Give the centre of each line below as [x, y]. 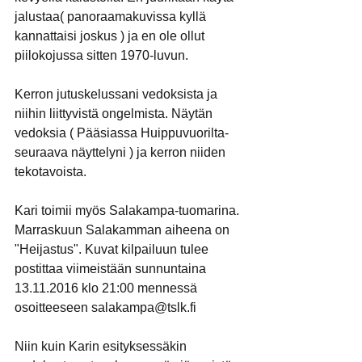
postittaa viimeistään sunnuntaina [112, 269]
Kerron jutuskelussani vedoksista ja [118, 94]
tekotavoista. [51, 172]
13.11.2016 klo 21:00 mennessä [107, 288]
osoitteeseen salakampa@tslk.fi [105, 307]
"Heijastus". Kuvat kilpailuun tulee [113, 249]
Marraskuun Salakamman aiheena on [124, 230]
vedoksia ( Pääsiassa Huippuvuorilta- [123, 133]
